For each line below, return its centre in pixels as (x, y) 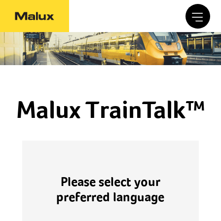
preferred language (110, 197)
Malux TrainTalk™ (110, 110)
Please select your (110, 182)
